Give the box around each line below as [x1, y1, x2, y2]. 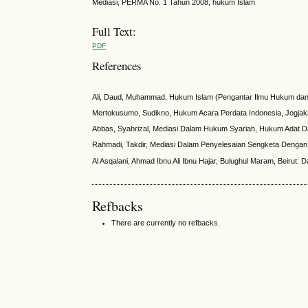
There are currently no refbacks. [111, 218, 221, 227]
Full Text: [92, 23, 137, 39]
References [92, 58, 142, 74]
